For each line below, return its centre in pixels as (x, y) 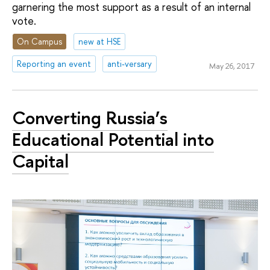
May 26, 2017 (231, 65)
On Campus (40, 42)
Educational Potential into (113, 139)
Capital (40, 161)
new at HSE (100, 42)
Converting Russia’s (90, 117)
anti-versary (130, 63)
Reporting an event (54, 63)
